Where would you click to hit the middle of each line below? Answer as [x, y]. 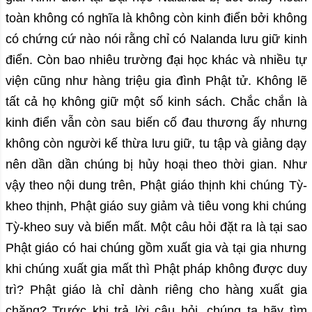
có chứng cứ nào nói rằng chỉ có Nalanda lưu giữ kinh [156, 39]
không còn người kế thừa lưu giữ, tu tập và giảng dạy [156, 144]
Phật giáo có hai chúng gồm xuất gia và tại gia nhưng [156, 248]
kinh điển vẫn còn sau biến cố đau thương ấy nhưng [156, 123]
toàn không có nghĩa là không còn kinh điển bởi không [156, 18]
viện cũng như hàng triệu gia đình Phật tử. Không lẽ [156, 81]
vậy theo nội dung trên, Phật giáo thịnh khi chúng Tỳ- [156, 186]
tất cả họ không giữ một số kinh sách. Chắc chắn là [156, 102]
